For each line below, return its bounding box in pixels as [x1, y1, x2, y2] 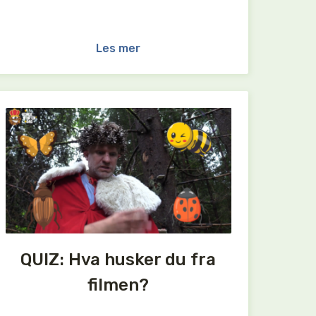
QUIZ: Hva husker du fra [20, 250, 217, 270]
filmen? [87, 275, 150, 296]
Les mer [96, 41, 141, 55]
